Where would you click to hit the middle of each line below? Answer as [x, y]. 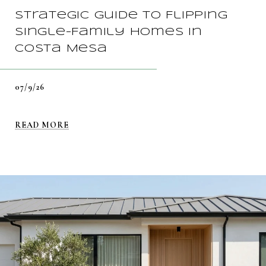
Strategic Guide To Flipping [121, 15]
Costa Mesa [61, 48]
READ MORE [42, 125]
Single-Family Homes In [109, 32]
